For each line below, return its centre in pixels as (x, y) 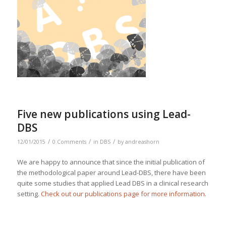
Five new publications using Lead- (104, 114)
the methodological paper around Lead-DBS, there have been (111, 173)
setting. (29, 194)
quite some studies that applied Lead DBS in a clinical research (112, 183)
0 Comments (69, 142)
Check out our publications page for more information (123, 194)
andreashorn (142, 142)
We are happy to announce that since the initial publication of (111, 162)
